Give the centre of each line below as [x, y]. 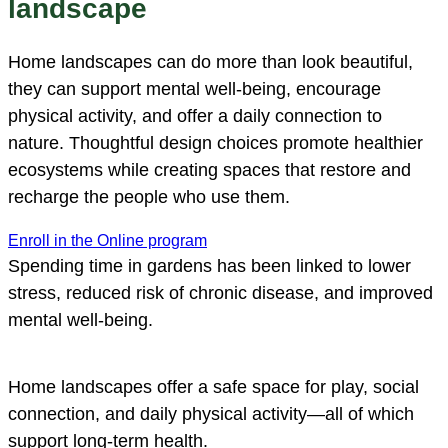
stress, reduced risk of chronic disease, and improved [220, 293]
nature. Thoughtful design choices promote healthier [215, 143]
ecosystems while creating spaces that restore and [209, 170]
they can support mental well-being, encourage [194, 89]
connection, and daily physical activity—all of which [211, 414]
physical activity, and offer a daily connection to [195, 116]
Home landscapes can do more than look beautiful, [210, 62]
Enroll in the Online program [107, 241]
